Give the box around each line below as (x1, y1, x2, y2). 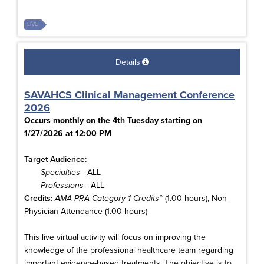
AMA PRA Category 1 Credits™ (55, 193, 163, 203)
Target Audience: (24, 154, 87, 164)
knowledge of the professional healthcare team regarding (24, 245, 233, 255)
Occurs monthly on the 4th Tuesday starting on (24, 115, 202, 126)
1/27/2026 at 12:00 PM (24, 128, 111, 138)
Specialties (41, 167, 80, 177)
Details (115, 57, 140, 67)
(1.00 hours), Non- (163, 193, 229, 203)
